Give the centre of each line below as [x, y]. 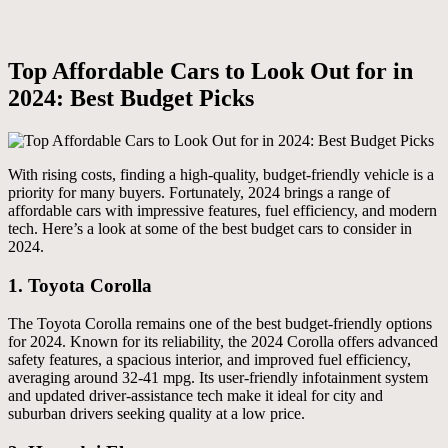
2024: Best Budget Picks [131, 98]
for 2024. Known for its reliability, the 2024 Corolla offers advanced [223, 342]
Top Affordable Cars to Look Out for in [210, 71]
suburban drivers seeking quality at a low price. [156, 414]
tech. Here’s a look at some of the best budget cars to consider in [210, 228]
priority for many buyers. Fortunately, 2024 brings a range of [199, 192]
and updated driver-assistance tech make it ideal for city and [195, 396]
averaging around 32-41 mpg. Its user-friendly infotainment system [218, 378]
